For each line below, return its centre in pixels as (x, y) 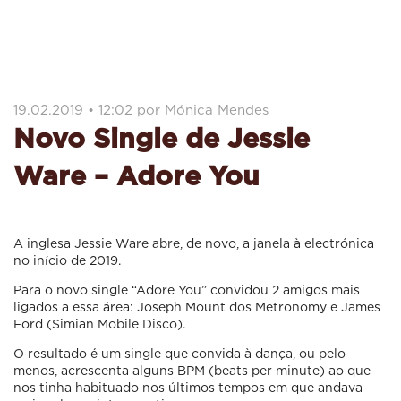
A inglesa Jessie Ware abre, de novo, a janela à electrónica (194, 243)
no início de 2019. (67, 260)
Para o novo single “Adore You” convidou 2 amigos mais (187, 289)
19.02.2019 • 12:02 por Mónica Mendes (141, 109)
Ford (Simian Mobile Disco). (99, 323)
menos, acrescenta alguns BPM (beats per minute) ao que (192, 370)
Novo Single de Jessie (162, 137)
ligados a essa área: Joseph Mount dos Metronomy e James (197, 306)
